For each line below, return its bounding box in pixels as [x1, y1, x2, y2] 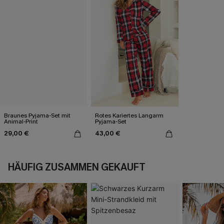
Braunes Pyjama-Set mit [4, 111, 70, 119]
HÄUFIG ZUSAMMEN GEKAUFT [8, 160, 145, 174]
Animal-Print [4, 117, 38, 125]
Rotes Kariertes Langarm [95, 111, 164, 119]
